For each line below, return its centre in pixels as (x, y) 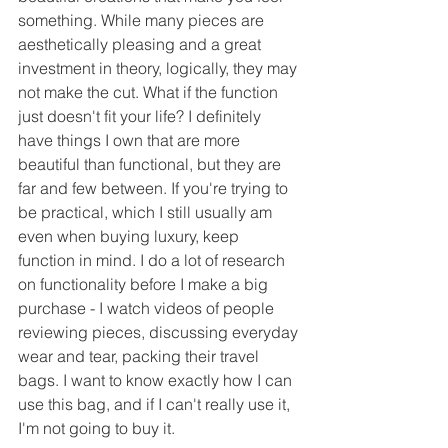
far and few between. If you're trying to (155, 188)
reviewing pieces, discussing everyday (160, 332)
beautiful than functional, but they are (151, 164)
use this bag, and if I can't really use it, (156, 404)
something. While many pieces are (143, 20)
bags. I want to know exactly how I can (157, 380)
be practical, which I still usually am (147, 212)
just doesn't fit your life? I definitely (141, 116)
